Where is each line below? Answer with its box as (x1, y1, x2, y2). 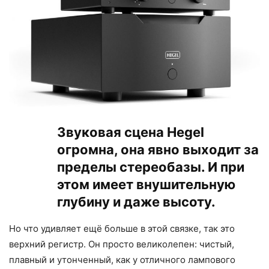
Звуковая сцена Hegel (57, 124, 204, 140)
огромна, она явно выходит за (57, 141, 259, 157)
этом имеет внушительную (57, 176, 235, 192)
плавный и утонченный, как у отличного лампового (9, 253, 235, 265)
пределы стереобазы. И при (57, 159, 244, 175)
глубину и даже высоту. (57, 193, 216, 210)
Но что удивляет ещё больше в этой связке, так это (9, 222, 235, 234)
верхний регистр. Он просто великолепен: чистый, (9, 238, 234, 250)
